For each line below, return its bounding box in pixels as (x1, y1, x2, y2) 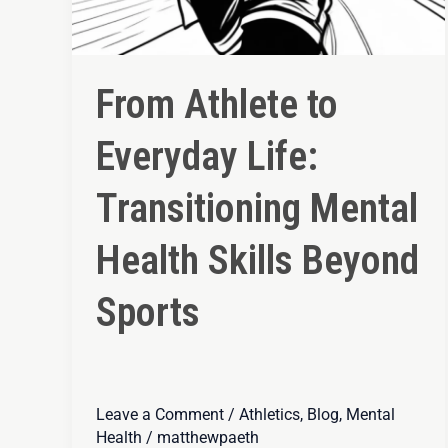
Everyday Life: (96, 132, 318, 180)
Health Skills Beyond (96, 236, 419, 284)
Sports (96, 288, 200, 336)
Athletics (239, 404, 300, 424)
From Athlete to (96, 80, 338, 128)
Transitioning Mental (96, 184, 418, 232)
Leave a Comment (96, 404, 224, 424)
